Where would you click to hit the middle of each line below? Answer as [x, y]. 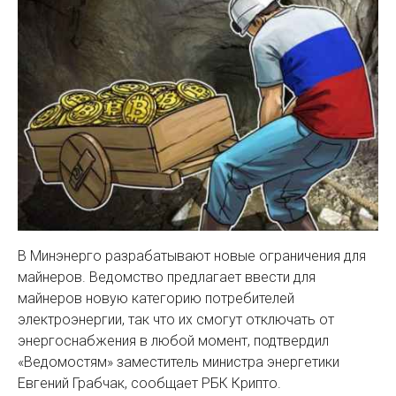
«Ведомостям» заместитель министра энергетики [179, 362]
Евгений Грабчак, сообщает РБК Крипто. [149, 384]
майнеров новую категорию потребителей [156, 299]
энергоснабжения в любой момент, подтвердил [173, 341]
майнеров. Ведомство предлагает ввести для [167, 278]
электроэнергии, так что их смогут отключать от [176, 320]
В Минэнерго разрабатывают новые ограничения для [192, 256]
